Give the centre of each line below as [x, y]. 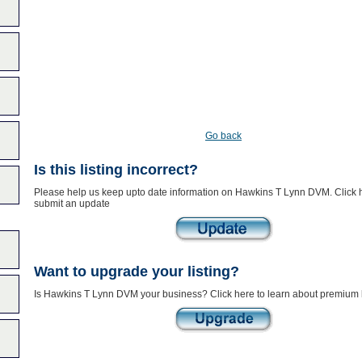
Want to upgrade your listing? [136, 271]
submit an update [72, 204]
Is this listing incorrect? [116, 170]
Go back [223, 136]
